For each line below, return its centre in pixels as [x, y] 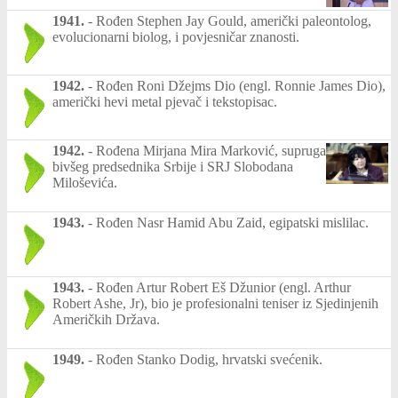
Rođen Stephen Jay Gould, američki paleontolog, [234, 20]
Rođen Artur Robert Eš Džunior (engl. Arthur [223, 287]
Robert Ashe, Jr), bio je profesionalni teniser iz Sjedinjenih [215, 303]
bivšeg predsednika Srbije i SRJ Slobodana [173, 166]
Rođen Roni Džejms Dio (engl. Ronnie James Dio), [241, 85]
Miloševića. [85, 182]
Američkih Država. [106, 319]
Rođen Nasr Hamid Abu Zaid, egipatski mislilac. [232, 222]
